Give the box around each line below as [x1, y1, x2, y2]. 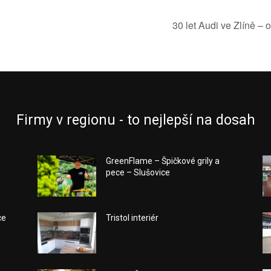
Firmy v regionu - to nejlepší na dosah [16, 112, 255, 129]
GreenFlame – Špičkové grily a [106, 156, 220, 166]
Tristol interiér [106, 213, 159, 223]
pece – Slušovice [106, 168, 171, 178]
